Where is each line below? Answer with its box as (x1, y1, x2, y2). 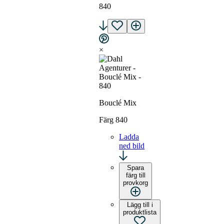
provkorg (123, 179, 148, 187)
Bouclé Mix (99, 98, 136, 107)
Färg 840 (99, 115, 127, 124)
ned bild (119, 141, 144, 150)
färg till (125, 171, 145, 179)
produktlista (123, 208, 156, 216)
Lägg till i (126, 201, 153, 209)
